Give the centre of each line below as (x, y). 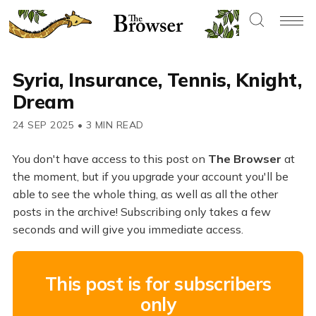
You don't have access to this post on (110, 159)
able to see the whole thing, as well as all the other (145, 194)
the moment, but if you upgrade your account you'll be (150, 177)
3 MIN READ (113, 125)
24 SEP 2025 (43, 125)
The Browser (244, 159)
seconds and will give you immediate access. (128, 230)
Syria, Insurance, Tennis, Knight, (157, 80)
